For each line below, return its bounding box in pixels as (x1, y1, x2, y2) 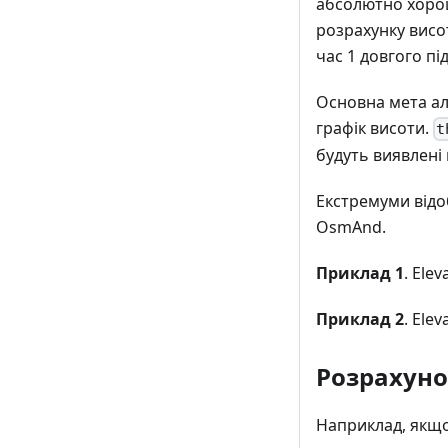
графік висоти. (316, 116, 433, 139)
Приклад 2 (316, 307, 404, 330)
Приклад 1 (316, 261, 404, 284)
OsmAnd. (316, 215, 386, 238)
